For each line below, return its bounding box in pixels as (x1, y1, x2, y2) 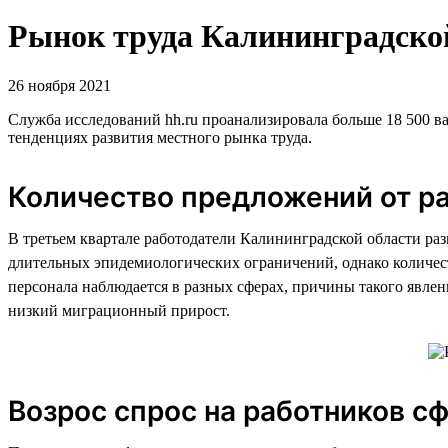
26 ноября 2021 (8, 76, 111, 94)
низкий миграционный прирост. (8, 301, 230, 319)
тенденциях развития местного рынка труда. (8, 128, 312, 146)
